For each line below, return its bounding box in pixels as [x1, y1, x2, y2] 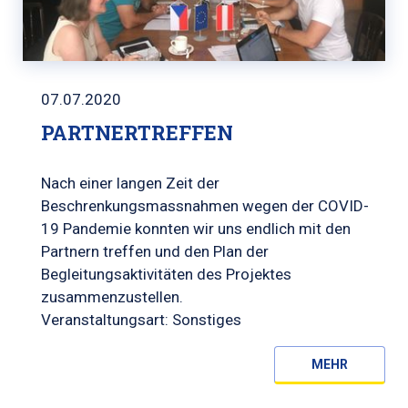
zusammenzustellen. [41, 288, 183, 307]
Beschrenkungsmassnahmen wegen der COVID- [41, 197, 369, 216]
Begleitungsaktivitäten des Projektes [41, 265, 291, 284]
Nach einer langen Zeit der [41, 174, 219, 193]
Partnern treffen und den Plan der [41, 242, 269, 261]
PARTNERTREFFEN [41, 119, 233, 147]
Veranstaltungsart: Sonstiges [41, 311, 241, 330]
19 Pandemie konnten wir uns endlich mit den [41, 219, 351, 239]
